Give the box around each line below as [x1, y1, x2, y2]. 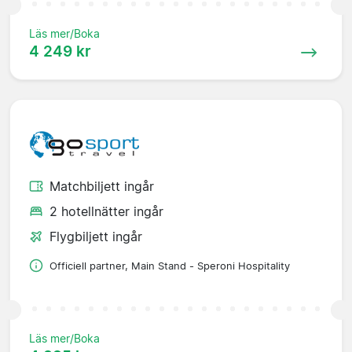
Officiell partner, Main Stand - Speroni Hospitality [49, 259, 290, 272]
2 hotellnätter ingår [49, 203, 163, 219]
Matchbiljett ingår [49, 178, 154, 194]
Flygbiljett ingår [49, 228, 142, 244]
